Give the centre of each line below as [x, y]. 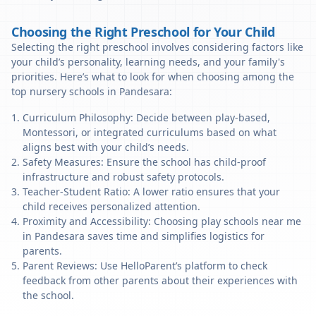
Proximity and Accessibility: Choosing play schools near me [162, 221]
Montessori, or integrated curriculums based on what [150, 132]
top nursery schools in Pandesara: [92, 91]
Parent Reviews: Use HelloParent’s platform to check [145, 266]
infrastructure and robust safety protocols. [123, 177]
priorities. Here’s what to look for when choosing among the [153, 77]
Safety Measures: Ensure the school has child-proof [144, 162]
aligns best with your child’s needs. [106, 147]
